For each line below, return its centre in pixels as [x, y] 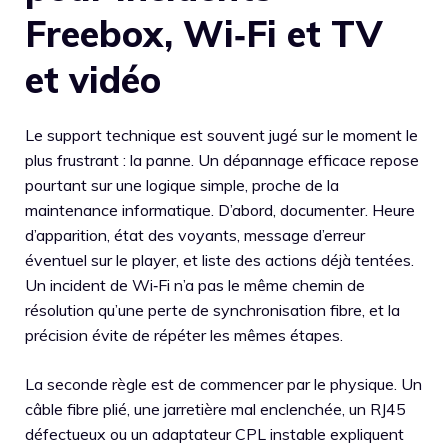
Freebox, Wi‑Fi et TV [203, 33]
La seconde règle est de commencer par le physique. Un [223, 383]
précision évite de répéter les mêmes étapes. [184, 334]
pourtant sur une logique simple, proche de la [182, 184]
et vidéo [93, 79]
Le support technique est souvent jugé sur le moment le [221, 134]
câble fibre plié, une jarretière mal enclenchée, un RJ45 [215, 408]
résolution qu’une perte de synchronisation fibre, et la [212, 309]
